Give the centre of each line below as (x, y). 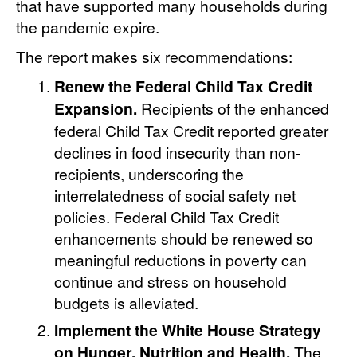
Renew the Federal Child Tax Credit (184, 86)
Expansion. (96, 109)
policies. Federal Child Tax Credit (167, 217)
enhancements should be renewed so (184, 238)
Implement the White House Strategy (188, 330)
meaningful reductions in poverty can (181, 260)
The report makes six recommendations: (154, 57)
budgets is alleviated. (127, 303)
